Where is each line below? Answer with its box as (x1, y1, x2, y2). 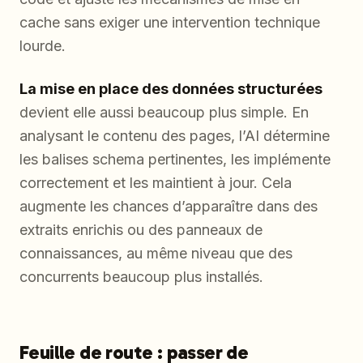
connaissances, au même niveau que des (19, 245, 293, 263)
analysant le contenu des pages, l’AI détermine (19, 127, 330, 145)
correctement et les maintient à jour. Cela (19, 174, 292, 192)
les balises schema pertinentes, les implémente (19, 151, 331, 169)
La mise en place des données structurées (19, 80, 322, 98)
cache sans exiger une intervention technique (19, 14, 320, 32)
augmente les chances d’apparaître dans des (19, 198, 318, 216)
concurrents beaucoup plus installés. (19, 268, 263, 286)
